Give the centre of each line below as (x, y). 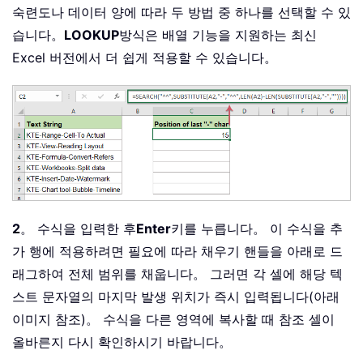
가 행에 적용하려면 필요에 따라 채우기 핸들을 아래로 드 (177, 252)
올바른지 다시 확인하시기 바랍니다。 (122, 342)
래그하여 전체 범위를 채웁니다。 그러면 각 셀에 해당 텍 (177, 274)
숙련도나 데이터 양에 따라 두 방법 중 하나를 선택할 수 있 (181, 12)
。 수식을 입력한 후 (78, 229)
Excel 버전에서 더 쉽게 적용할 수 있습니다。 (145, 57)
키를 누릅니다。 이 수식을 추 (257, 229)
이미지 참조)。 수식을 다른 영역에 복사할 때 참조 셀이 (173, 320)
